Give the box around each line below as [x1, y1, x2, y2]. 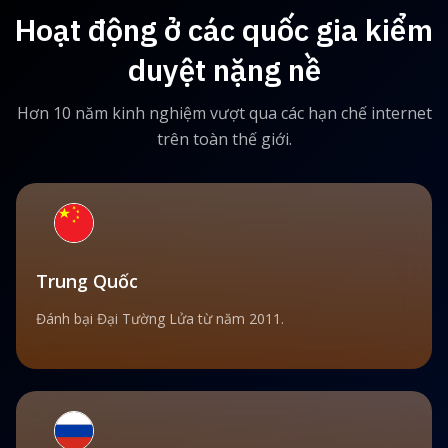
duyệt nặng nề [127, 49, 321, 89]
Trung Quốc [36, 268, 138, 293]
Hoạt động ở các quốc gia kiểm [15, 9, 433, 49]
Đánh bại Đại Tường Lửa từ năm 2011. [36, 308, 284, 328]
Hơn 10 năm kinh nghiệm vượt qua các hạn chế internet [16, 101, 432, 124]
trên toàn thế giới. [156, 127, 292, 150]
